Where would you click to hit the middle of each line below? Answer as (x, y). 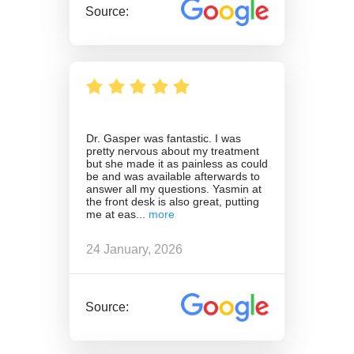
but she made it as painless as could (177, 163)
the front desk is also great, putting (173, 201)
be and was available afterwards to (173, 176)
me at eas (111, 214)
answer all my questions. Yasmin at (174, 188)
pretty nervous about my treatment (173, 151)
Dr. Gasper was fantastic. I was (164, 138)
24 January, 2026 (134, 250)
